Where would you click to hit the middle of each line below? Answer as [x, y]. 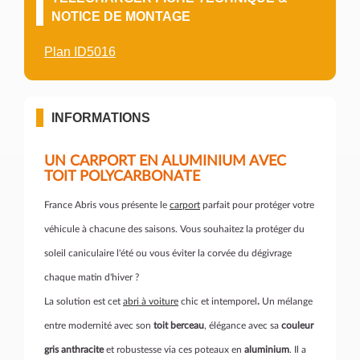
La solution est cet [84, 301]
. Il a [298, 350]
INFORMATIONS [101, 118]
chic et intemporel [218, 301]
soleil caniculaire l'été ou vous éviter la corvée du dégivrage [168, 253]
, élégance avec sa [243, 325]
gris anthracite [74, 350]
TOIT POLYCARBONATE [122, 177]
